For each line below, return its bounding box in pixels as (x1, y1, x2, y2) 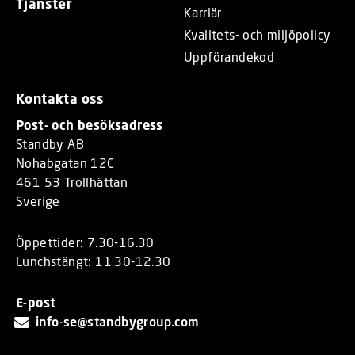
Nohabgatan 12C (16, 155, 115, 170)
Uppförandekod (184, 48, 275, 64)
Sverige (16, 193, 60, 208)
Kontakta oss (16, 90, 105, 107)
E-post (16, 294, 56, 311)
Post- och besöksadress (16, 116, 163, 133)
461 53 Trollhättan (16, 174, 128, 189)
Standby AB (16, 136, 84, 151)
